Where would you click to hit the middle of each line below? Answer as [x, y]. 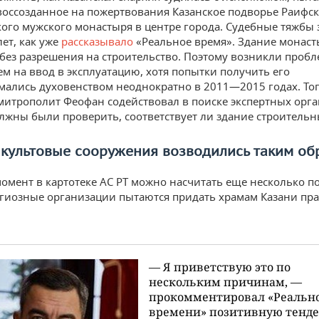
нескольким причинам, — [225, 282]
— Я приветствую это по [220, 267]
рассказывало [97, 41]
